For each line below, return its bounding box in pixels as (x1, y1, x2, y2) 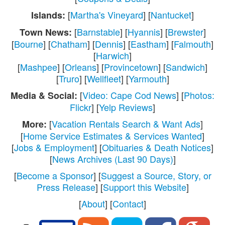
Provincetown (104, 60, 158, 73)
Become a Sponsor (16, 168, 93, 182)
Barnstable (76, 25, 120, 38)
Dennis (95, 37, 123, 50)
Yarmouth (128, 71, 167, 85)
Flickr (70, 100, 91, 114)
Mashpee (20, 60, 57, 73)
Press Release (36, 180, 95, 193)
